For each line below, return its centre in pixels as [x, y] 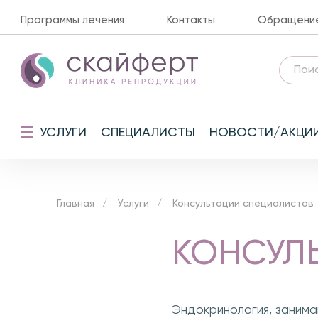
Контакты [191, 20]
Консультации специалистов [243, 204]
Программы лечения [72, 20]
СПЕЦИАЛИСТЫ [148, 132]
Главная [76, 204]
